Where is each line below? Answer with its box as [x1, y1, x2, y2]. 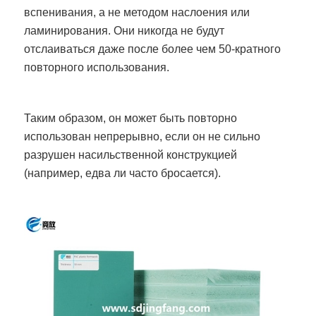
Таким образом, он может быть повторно [24, 112, 238, 125]
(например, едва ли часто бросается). [24, 167, 221, 180]
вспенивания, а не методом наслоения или [24, 6, 250, 19]
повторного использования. [24, 61, 173, 74]
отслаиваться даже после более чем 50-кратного [24, 43, 281, 56]
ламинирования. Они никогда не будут [24, 25, 225, 37]
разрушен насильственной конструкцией [24, 149, 238, 162]
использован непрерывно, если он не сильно [24, 130, 261, 143]
